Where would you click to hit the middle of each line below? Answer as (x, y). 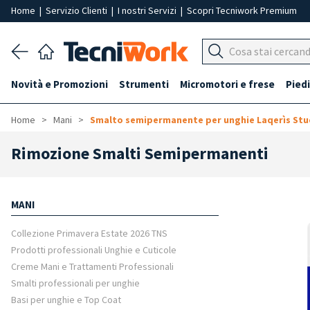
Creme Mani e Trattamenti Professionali (92, 266)
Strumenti (144, 84)
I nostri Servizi (148, 10)
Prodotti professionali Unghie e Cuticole (94, 250)
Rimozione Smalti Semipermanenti (140, 153)
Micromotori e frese (227, 84)
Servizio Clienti (77, 10)
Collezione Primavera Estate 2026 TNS (89, 233)
